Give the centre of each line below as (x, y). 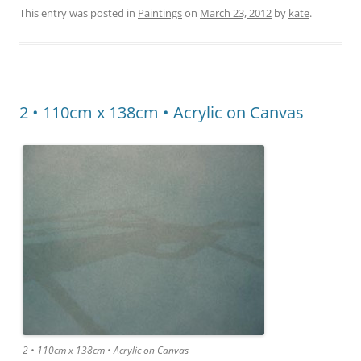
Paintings (160, 13)
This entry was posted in (79, 13)
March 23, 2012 (236, 13)
